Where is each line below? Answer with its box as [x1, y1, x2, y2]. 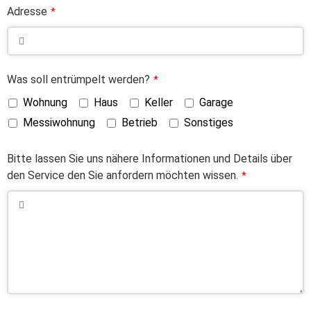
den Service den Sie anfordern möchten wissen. [7, 169, 238, 183]
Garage [199, 96, 233, 110]
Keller [144, 96, 173, 110]
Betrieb [121, 116, 158, 130]
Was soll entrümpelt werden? [7, 73, 150, 87]
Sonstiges [184, 116, 233, 130]
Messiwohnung [23, 116, 95, 130]
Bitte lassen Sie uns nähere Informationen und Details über [7, 152, 292, 166]
